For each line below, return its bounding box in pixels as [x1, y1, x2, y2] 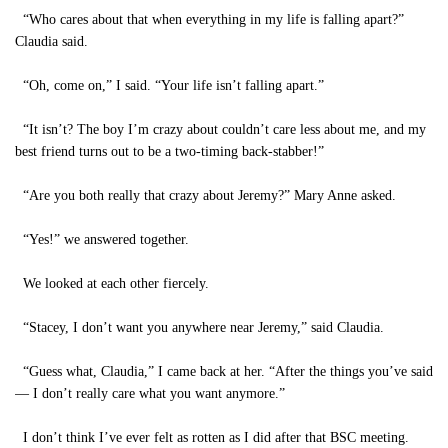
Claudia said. [15, 34, 88, 49]
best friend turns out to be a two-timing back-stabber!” [15, 144, 324, 159]
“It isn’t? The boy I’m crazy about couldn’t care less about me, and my [15, 122, 426, 137]
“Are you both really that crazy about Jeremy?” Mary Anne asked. [15, 188, 396, 203]
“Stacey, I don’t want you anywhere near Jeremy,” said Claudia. [15, 320, 384, 335]
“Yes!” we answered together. [15, 232, 189, 247]
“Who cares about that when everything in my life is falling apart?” [15, 12, 404, 27]
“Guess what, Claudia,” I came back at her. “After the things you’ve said [15, 364, 433, 379]
